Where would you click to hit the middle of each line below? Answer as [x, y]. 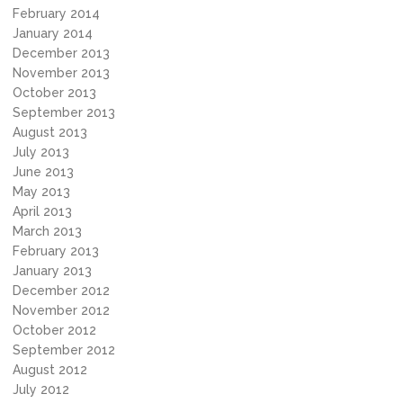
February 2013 [56, 251]
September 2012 [64, 350]
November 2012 [61, 310]
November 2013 [61, 73]
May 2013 [41, 192]
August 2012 [50, 370]
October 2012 [54, 330]
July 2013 [41, 152]
